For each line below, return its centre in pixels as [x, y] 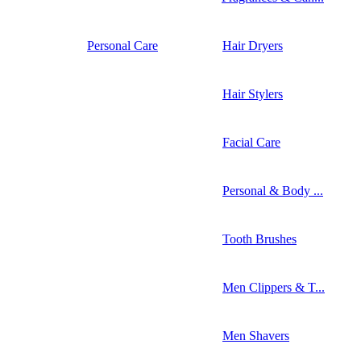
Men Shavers [256, 335]
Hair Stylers [253, 93]
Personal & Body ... [273, 190]
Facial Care [251, 142]
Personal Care [122, 45]
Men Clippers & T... [274, 287]
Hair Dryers [253, 45]
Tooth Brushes [259, 239]
